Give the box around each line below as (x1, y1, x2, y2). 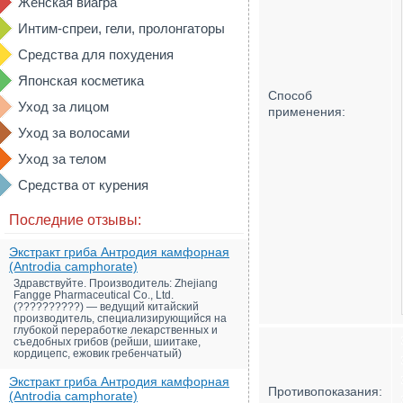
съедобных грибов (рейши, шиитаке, (13, 336, 201, 348)
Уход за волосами (18, 125, 130, 140)
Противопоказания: (268, 384, 382, 399)
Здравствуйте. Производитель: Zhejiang (13, 277, 218, 290)
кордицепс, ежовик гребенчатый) (13, 347, 182, 360)
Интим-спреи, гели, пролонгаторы (18, 21, 225, 36)
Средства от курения (18, 177, 148, 193)
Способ (268, 88, 312, 103)
